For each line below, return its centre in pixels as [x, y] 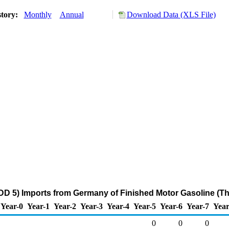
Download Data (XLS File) [171, 15]
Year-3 [91, 206]
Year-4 [118, 206]
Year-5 [145, 206]
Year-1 [38, 206]
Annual [72, 15]
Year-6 [171, 206]
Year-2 [65, 206]
